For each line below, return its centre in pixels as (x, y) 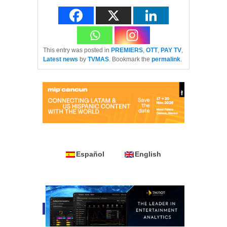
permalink (166, 59)
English (148, 154)
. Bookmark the (130, 59)
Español (90, 154)
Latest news (61, 59)
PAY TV (171, 50)
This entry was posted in (77, 50)
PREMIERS (127, 50)
